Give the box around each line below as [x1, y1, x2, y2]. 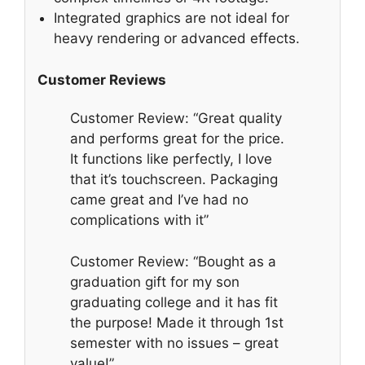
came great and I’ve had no [70, 191, 248, 209]
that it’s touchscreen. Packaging [70, 171, 278, 188]
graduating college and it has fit [70, 293, 278, 310]
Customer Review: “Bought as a [70, 253, 276, 270]
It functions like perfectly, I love [70, 151, 272, 168]
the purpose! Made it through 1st [70, 314, 284, 331]
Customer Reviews [37, 71, 166, 88]
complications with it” [70, 212, 209, 229]
